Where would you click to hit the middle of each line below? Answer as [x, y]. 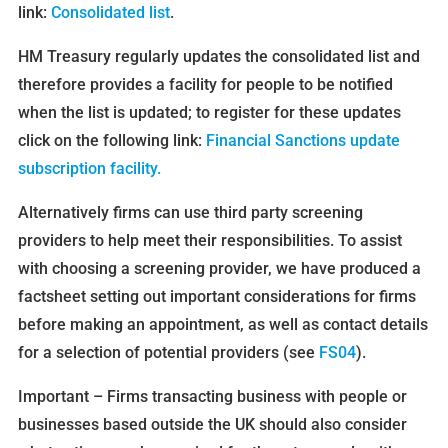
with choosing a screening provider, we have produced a [219, 269]
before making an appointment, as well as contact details [222, 325]
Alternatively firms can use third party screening [190, 213]
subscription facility [87, 169]
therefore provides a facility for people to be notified [205, 85]
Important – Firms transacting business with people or [212, 397]
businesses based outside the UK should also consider [212, 425]
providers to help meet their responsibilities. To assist [209, 241]
